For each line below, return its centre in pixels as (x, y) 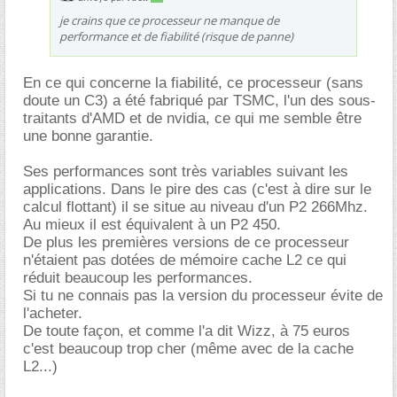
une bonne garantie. (88, 136)
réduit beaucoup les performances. (138, 277)
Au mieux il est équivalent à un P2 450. (152, 224)
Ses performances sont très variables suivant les (186, 171)
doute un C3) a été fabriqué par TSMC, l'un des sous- (199, 100)
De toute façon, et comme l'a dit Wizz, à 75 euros (187, 331)
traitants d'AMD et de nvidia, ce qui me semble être (192, 118)
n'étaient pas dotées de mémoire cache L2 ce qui (185, 260)
